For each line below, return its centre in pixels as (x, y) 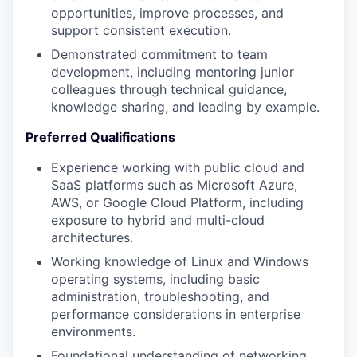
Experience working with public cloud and (178, 167)
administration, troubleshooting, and (160, 296)
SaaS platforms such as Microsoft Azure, (174, 185)
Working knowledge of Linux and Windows (180, 261)
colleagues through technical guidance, (169, 89)
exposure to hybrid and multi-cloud (158, 220)
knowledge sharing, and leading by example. (185, 107)
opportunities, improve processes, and (167, 13)
